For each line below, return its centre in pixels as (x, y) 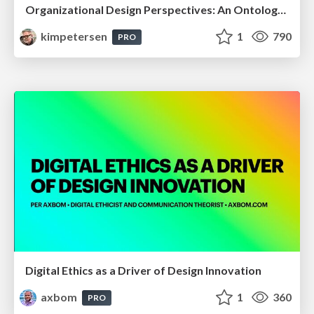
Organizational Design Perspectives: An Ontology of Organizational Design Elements (282, 9)
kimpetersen (74, 36)
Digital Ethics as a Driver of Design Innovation (143, 271)
